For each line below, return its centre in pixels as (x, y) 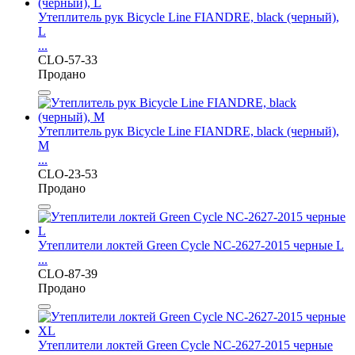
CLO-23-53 (68, 174)
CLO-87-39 (68, 273)
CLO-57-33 (68, 59)
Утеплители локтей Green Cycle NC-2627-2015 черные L (191, 245)
